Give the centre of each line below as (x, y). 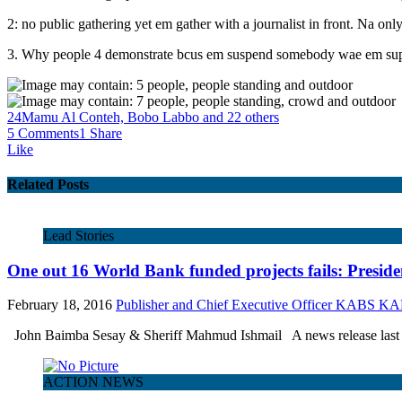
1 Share (100, 133)
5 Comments (43, 133)
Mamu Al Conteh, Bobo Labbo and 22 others (150, 117)
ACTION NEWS (93, 382)
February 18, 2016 (60, 305)
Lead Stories (79, 236)
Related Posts (48, 184)
